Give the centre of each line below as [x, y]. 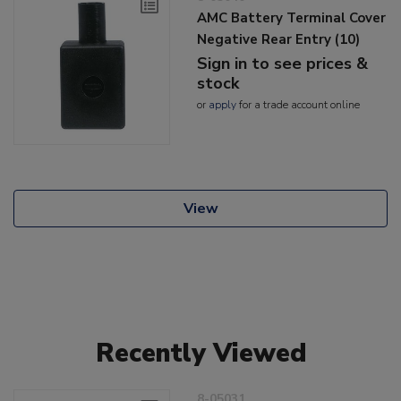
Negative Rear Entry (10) [279, 40]
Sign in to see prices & [283, 64]
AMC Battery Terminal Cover [292, 18]
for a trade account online [299, 105]
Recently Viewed [200, 353]
